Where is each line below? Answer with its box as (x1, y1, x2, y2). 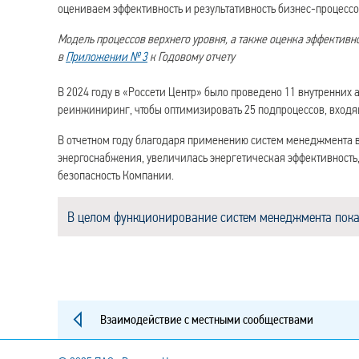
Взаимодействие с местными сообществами (100, 312, 313, 328)
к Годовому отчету (147, 49, 235, 65)
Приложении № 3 (66, 49, 147, 65)
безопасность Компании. (58, 167, 174, 184)
